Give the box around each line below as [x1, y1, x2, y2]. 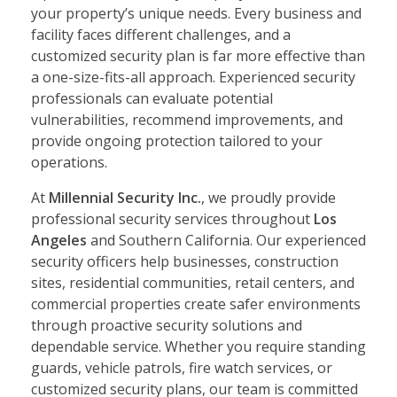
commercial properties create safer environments [31, 293, 361, 314]
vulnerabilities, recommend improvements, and [31, 109, 343, 129]
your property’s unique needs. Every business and [31, 3, 362, 23]
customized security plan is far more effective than [31, 45, 365, 66]
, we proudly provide [201, 187, 336, 207]
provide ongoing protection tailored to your [31, 130, 323, 151]
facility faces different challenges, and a [31, 24, 291, 44]
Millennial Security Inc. [49, 187, 201, 207]
